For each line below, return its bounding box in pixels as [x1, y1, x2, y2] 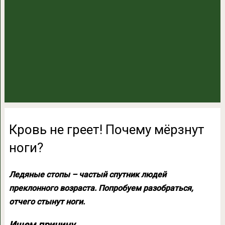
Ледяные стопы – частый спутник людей [9, 170, 166, 179]
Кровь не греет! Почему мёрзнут [9, 122, 204, 137]
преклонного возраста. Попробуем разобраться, [9, 183, 193, 193]
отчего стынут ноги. [9, 197, 85, 206]
